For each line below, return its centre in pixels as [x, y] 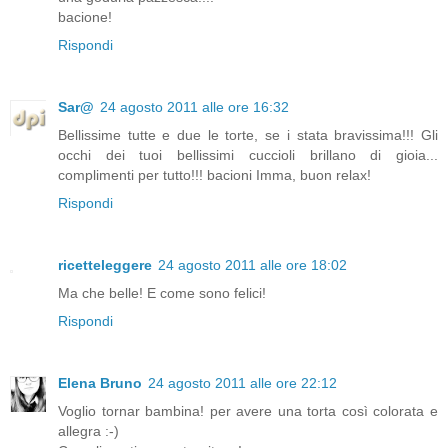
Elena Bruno [100, 383]
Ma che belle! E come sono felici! [162, 293]
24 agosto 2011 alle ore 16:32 [194, 107]
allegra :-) [88, 431]
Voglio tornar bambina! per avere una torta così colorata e [248, 411]
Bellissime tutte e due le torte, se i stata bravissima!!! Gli [248, 135]
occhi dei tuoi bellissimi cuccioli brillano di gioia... [248, 155]
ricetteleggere [105, 265]
